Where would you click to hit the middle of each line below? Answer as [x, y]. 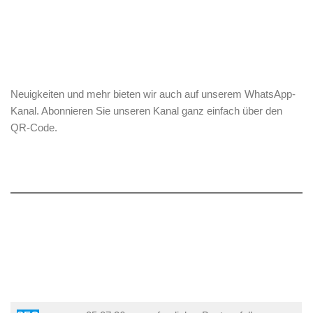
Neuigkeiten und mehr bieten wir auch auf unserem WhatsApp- [153, 94]
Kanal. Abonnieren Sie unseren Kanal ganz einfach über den [146, 111]
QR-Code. [34, 128]
